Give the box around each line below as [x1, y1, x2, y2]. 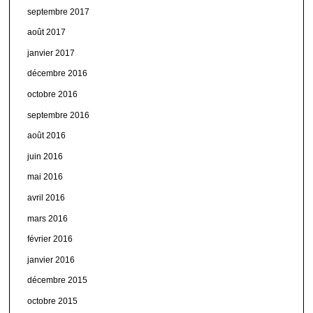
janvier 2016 [27, 254, 75, 265]
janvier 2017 [27, 48, 75, 58]
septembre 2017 [27, 6, 90, 17]
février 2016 [27, 234, 73, 245]
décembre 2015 [27, 275, 88, 286]
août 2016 [27, 131, 66, 141]
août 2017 [27, 27, 66, 38]
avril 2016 [27, 192, 66, 203]
